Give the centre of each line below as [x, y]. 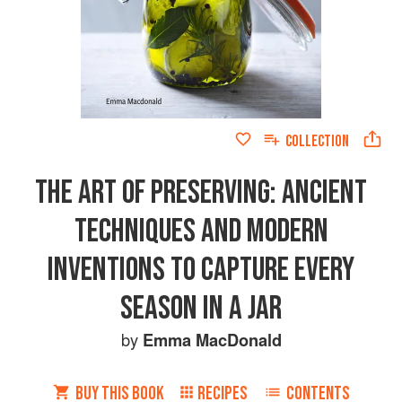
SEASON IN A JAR [201, 308]
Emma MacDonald [212, 339]
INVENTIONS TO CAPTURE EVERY [201, 270]
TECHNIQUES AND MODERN [201, 231]
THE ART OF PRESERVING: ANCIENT [201, 192]
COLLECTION [317, 141]
